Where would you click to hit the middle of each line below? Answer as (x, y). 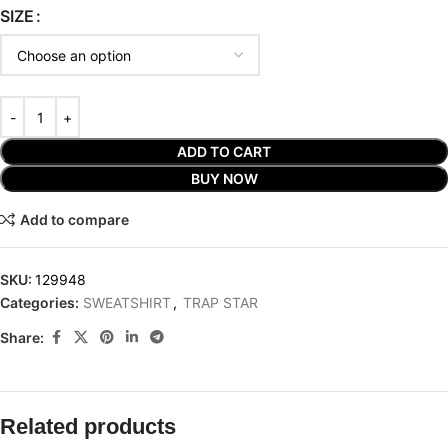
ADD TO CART (224, 152)
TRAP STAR (220, 303)
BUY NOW (224, 179)
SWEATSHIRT (127, 303)
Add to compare (74, 219)
